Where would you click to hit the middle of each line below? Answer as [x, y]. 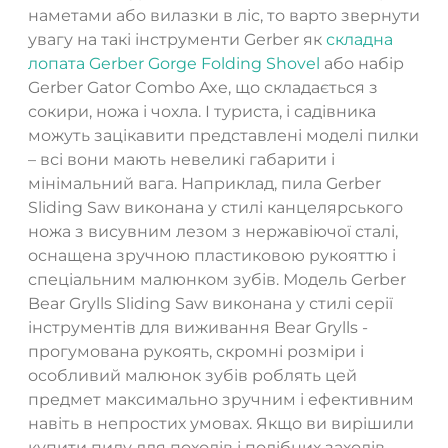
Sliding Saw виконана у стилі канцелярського [215, 207]
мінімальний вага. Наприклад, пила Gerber [204, 183]
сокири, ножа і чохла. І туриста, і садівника [202, 111]
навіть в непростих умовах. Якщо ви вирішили [221, 423]
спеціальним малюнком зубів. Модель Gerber [217, 279]
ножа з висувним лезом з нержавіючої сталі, [213, 231]
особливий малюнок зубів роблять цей [192, 375]
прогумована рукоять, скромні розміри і [196, 351]
